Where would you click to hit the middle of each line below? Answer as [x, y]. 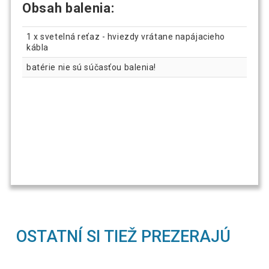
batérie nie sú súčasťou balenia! [92, 67]
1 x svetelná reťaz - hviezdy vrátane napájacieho [126, 36]
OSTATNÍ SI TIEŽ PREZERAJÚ [124, 237]
